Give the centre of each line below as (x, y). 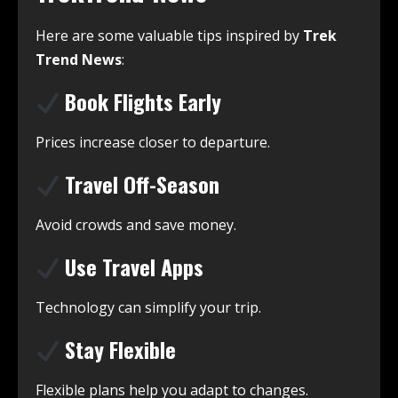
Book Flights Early (141, 102)
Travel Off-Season (140, 184)
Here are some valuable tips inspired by (169, 36)
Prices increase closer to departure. (153, 143)
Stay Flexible (118, 350)
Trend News (79, 60)
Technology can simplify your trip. (148, 308)
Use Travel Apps (132, 267)
